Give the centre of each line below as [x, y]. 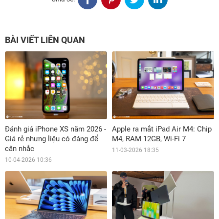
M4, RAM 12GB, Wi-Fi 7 [149, 139]
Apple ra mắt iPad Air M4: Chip [162, 129]
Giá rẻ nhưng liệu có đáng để [52, 139]
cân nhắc [20, 148]
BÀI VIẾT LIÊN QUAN [45, 40]
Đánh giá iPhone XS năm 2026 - [55, 129]
